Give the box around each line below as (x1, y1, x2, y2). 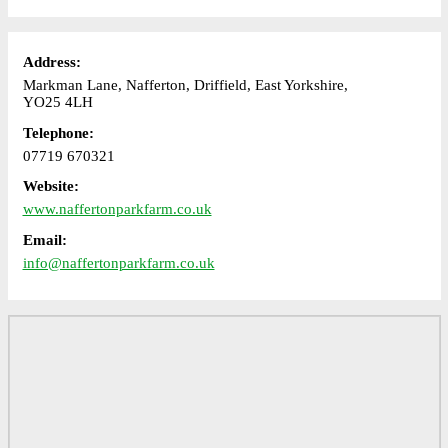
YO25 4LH (22, 94, 93, 110)
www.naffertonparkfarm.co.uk (22, 201, 212, 217)
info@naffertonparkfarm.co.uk (22, 254, 215, 271)
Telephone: (22, 124, 94, 141)
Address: (22, 54, 81, 70)
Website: (22, 178, 79, 194)
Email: (22, 231, 67, 248)
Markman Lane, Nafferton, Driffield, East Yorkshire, (22, 77, 348, 93)
